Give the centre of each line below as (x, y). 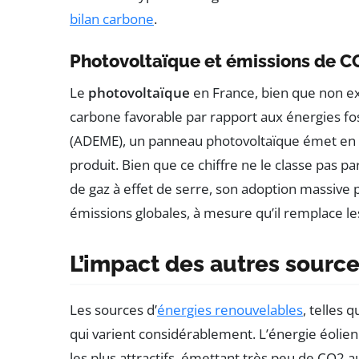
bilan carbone (112, 18)
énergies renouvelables (230, 309)
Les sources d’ (113, 309)
